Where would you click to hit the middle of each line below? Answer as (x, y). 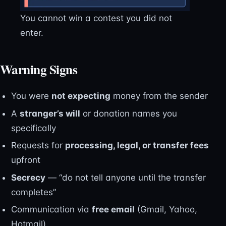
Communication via (51, 210)
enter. (32, 33)
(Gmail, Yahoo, (166, 210)
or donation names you (128, 113)
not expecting (81, 96)
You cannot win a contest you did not (96, 18)
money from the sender (159, 96)
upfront (25, 160)
